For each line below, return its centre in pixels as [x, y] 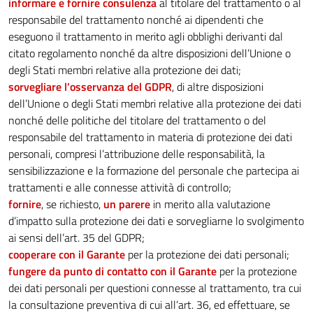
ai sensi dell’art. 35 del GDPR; [77, 238]
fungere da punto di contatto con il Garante [112, 271]
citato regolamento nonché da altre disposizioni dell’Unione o [150, 53]
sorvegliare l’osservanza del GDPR [90, 87]
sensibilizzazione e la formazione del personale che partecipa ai [154, 170]
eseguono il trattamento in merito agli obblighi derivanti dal [146, 36]
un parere [127, 204]
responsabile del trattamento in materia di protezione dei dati [150, 137]
